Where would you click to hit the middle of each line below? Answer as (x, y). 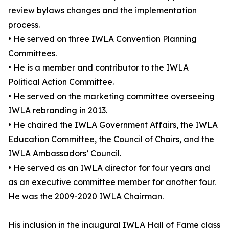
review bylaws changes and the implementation (102, 10)
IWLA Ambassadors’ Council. (65, 154)
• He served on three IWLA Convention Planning (102, 39)
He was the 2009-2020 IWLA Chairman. (86, 197)
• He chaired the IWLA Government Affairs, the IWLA (113, 125)
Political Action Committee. (61, 82)
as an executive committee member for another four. (112, 182)
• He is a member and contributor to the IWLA (98, 68)
